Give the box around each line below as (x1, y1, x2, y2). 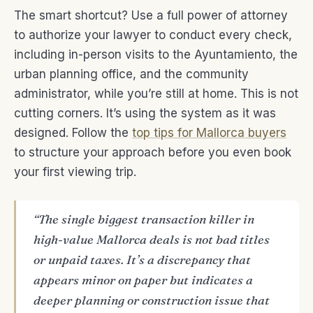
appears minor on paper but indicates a (33, 272, 253, 288)
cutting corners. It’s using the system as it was (14, 106, 276, 121)
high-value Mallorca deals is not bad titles (33, 231, 270, 247)
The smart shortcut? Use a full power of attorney (14, 8, 288, 23)
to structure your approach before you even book (14, 145, 291, 160)
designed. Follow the (14, 126, 132, 140)
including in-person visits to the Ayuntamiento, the (14, 48, 298, 62)
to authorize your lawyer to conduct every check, (14, 28, 292, 43)
